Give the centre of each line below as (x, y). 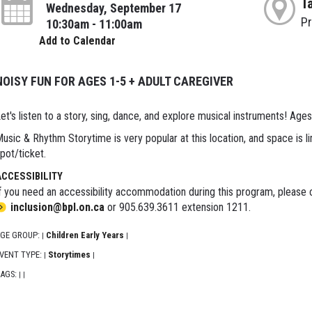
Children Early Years (85, 235)
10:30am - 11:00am (94, 24)
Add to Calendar (77, 41)
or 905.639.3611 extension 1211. (177, 208)
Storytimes (69, 255)
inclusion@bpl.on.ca (57, 208)
